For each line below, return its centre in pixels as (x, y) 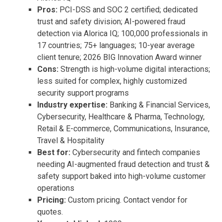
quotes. (50, 212)
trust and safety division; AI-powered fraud (111, 21)
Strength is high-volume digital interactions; (135, 69)
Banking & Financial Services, (160, 105)
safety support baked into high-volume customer (121, 176)
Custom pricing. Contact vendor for (128, 200)
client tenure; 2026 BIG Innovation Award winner (119, 57)
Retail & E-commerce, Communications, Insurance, (123, 128)
